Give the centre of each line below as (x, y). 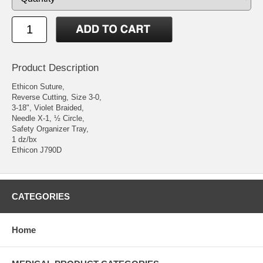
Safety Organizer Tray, (50, 129)
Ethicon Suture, (38, 86)
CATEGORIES (41, 196)
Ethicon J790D (37, 150)
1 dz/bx (24, 139)
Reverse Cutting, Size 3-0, (57, 97)
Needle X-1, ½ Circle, (48, 118)
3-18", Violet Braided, (48, 107)
